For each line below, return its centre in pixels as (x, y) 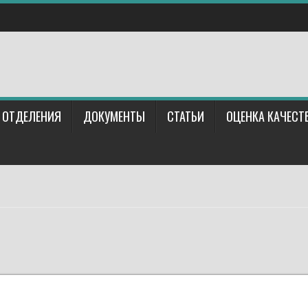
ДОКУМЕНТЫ (114, 116)
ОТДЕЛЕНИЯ (32, 116)
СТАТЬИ (186, 116)
